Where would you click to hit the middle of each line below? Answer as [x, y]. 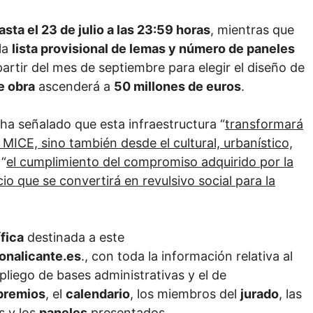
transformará [264, 124]
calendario [98, 294]
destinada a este [74, 238]
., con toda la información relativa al [187, 256]
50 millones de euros [177, 87]
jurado [260, 294]
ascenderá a [74, 87]
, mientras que [252, 30]
